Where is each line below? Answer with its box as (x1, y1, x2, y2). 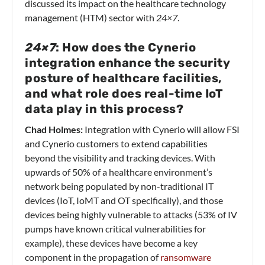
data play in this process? (25, 102, 184, 117)
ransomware (160, 251, 212, 263)
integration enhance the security (25, 56, 231, 70)
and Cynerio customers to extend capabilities (25, 138, 208, 150)
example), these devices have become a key (25, 237, 198, 249)
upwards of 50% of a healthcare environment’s (25, 166, 213, 178)
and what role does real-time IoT (25, 86, 224, 101)
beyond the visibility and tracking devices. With (25, 152, 216, 164)
